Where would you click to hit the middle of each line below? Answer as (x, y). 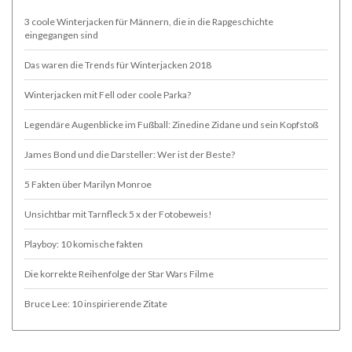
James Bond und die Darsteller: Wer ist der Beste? (130, 154)
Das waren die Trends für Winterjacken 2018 (118, 64)
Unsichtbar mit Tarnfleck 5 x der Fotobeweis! (118, 214)
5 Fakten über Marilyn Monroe (88, 184)
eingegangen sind (61, 35)
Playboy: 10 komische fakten (84, 244)
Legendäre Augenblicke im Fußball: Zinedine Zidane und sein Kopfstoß (171, 124)
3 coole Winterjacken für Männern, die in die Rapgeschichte (149, 21)
